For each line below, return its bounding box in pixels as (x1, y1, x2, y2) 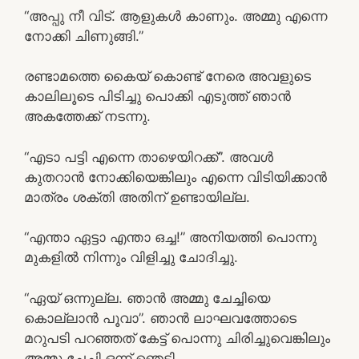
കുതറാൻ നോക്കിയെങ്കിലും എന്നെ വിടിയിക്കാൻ (24, 168, 327, 185)
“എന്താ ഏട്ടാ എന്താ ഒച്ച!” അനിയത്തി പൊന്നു (24, 229, 317, 245)
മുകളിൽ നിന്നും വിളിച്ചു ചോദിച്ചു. (24, 249, 238, 265)
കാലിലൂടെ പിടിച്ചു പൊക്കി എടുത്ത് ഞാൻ (24, 88, 291, 104)
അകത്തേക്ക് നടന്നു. (24, 108, 151, 124)
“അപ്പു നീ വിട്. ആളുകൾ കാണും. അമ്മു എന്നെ (24, 7, 327, 24)
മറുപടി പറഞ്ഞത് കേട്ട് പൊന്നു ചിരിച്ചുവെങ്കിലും (24, 329, 330, 346)
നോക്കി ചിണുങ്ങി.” (24, 27, 143, 44)
